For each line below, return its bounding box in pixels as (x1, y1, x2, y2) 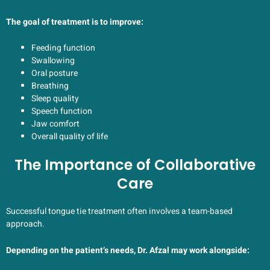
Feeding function (31, 42, 95, 55)
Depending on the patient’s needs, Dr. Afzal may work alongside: (6, 243, 250, 257)
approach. (6, 218, 45, 231)
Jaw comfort (31, 118, 80, 131)
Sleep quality (31, 92, 79, 105)
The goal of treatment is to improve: (6, 15, 143, 28)
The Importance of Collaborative (14, 155, 256, 175)
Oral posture (31, 67, 78, 80)
